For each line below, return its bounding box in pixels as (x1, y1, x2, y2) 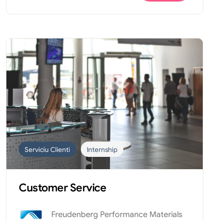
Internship (87, 146, 117, 154)
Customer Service (19, 181, 106, 195)
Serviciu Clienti (25, 146, 70, 154)
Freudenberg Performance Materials (51, 210, 183, 220)
